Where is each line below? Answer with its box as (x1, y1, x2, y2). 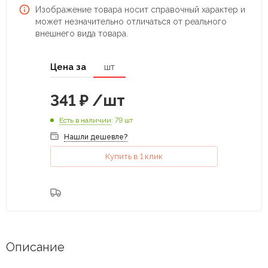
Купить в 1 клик (105, 151, 163, 161)
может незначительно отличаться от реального (35, 17, 227, 26)
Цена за (50, 61, 86, 72)
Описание (6, 239, 65, 254)
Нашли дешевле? (64, 132, 127, 141)
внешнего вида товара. (35, 29, 128, 38)
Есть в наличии (59, 115, 111, 124)
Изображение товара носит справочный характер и (35, 5, 245, 14)
